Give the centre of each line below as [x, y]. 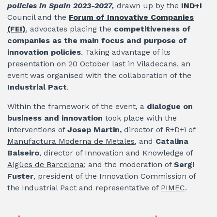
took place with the [141, 118]
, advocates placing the [70, 29]
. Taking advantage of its [126, 52]
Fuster [20, 176]
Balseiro [23, 153]
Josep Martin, [94, 129]
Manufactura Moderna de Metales [71, 141]
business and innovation [56, 118]
